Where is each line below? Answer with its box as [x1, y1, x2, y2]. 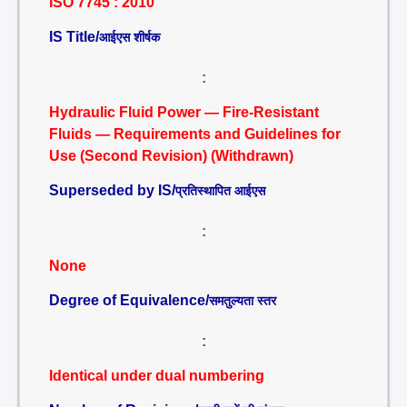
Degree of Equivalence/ [49, 293, 209, 308]
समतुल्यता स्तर [209, 293, 276, 308]
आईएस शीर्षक [99, 30, 160, 45]
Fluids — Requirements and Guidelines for [49, 126, 341, 142]
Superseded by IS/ [49, 183, 175, 198]
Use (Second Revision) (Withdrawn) [49, 148, 293, 164]
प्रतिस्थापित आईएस [175, 184, 265, 198]
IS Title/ [49, 29, 99, 45]
